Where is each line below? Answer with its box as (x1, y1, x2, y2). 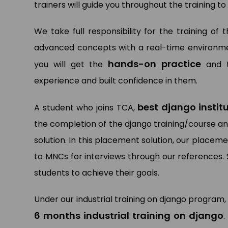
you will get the (34, 59, 108, 71)
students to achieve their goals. (34, 167, 160, 179)
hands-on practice (108, 58, 206, 71)
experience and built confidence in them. (34, 75, 198, 87)
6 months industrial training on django (34, 209, 224, 222)
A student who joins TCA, (34, 102, 138, 114)
